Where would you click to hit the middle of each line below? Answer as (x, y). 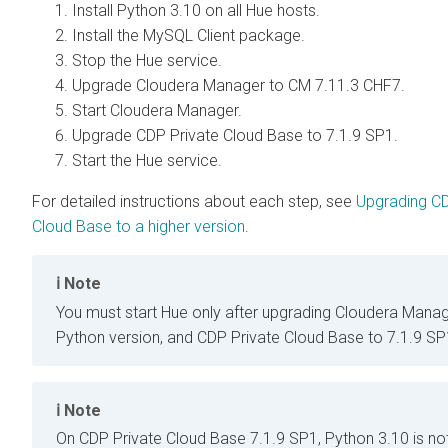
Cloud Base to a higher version (138, 227)
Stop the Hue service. (147, 61)
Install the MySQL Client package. (188, 36)
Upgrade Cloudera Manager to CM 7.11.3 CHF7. (238, 86)
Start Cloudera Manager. (157, 111)
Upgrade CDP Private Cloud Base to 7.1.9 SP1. (235, 136)
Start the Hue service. (147, 161)
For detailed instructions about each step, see (194, 202)
